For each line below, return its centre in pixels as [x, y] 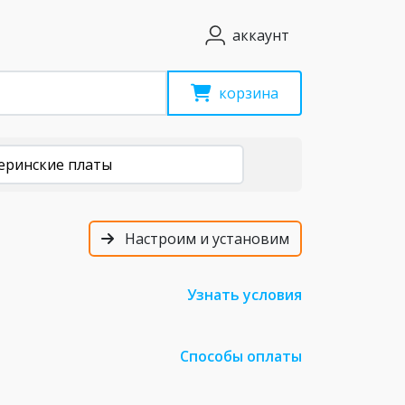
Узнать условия [245, 295]
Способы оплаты [241, 356]
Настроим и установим [205, 239]
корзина [249, 93]
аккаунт [261, 35]
